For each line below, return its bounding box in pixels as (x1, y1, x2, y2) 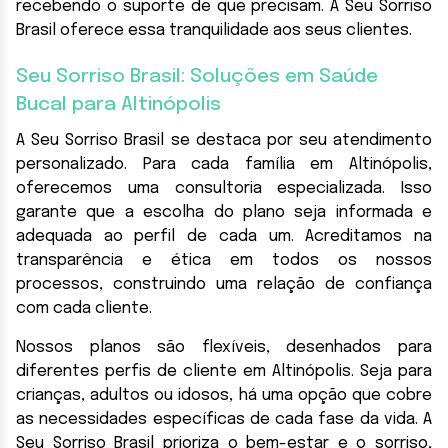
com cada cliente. (16, 299, 152, 317)
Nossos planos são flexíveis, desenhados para (16, 338, 432, 356)
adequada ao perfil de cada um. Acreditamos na (16, 227, 432, 245)
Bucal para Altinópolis (16, 94, 221, 115)
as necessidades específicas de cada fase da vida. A (16, 410, 432, 428)
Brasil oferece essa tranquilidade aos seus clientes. (16, 21, 412, 39)
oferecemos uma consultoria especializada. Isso (16, 179, 432, 197)
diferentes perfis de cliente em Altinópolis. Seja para (16, 362, 432, 380)
